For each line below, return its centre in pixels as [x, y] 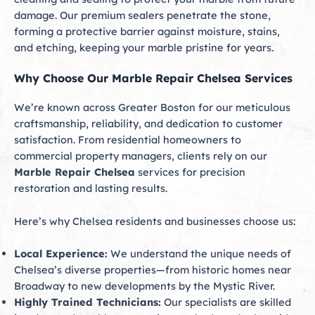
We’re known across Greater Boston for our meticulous [152, 108]
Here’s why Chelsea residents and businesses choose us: [155, 221]
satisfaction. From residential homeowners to [128, 140]
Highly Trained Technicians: [88, 302]
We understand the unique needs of [199, 254]
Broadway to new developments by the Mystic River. [144, 286]
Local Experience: [61, 254]
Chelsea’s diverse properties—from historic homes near [153, 270]
